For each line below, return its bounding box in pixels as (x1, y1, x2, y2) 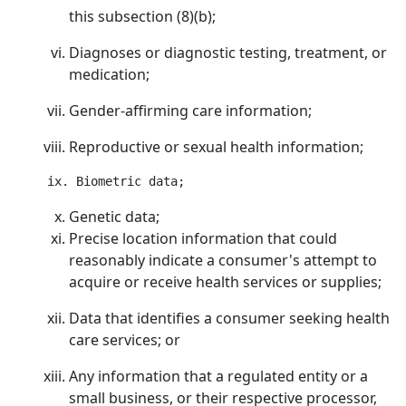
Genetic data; (69, 207, 159, 227)
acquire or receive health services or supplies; (69, 272, 382, 292)
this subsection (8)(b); (69, 6, 216, 26)
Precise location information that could (69, 228, 337, 248)
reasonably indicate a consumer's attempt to (69, 250, 377, 270)
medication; (69, 64, 150, 84)
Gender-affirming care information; (69, 101, 312, 121)
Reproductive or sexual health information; (69, 137, 363, 157)
